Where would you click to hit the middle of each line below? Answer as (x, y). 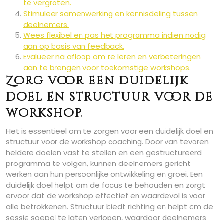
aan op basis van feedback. (74, 46)
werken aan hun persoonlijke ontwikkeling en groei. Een (104, 174)
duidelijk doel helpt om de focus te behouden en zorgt (106, 185)
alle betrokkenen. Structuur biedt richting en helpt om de (110, 206)
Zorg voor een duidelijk (97, 81)
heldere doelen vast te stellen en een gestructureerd (104, 152)
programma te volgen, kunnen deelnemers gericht (98, 163)
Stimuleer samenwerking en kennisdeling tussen (110, 14)
